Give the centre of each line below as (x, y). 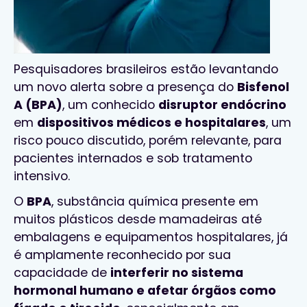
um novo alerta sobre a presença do (125, 87)
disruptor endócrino (222, 105)
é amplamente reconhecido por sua (122, 255)
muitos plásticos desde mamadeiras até (138, 219)
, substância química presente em (155, 201)
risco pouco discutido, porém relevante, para (148, 140)
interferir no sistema (177, 272)
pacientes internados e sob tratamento (133, 158)
